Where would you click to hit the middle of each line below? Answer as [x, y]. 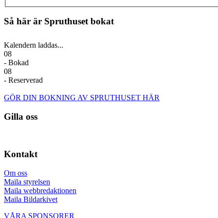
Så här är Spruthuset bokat [59, 21]
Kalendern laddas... [34, 45]
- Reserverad [23, 80]
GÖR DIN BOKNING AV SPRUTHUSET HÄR [82, 97]
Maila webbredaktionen [40, 190]
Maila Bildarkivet [31, 199]
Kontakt [21, 154]
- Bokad [16, 62]
